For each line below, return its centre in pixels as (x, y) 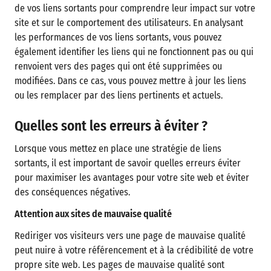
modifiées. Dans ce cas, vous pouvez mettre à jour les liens (130, 81)
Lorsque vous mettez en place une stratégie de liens (118, 149)
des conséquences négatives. (72, 192)
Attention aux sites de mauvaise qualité (93, 214)
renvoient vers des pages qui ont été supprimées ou (118, 66)
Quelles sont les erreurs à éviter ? (111, 126)
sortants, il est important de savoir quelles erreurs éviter (128, 163)
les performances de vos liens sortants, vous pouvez (118, 37)
